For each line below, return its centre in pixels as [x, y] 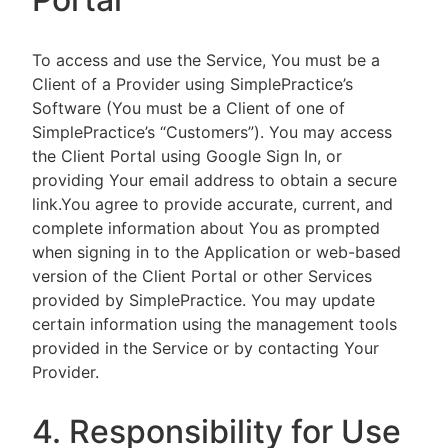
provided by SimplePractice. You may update [203, 300]
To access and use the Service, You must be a [206, 60]
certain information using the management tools [214, 324]
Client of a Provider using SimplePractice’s [192, 84]
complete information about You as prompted [206, 228]
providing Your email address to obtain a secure [214, 180]
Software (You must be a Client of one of [188, 108]
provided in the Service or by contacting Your [205, 348]
